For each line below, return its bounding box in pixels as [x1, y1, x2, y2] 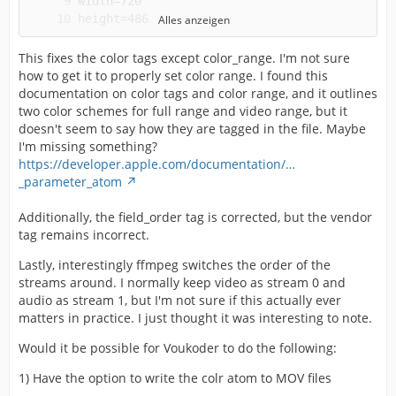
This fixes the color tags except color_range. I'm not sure [19, 49, 350, 66]
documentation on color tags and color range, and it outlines [19, 85, 377, 102]
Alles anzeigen [157, 12, 230, 27]
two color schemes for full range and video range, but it [19, 103, 347, 119]
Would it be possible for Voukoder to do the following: [19, 339, 337, 356]
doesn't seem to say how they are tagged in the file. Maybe [19, 120, 366, 137]
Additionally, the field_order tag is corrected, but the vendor [19, 209, 372, 225]
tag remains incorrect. [19, 226, 149, 243]
